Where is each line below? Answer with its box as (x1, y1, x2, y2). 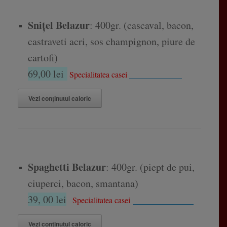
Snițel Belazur (27, 18, 90, 33)
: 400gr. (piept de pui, (105, 160, 195, 174)
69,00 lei (27, 67, 67, 81)
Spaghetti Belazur (27, 160, 106, 175)
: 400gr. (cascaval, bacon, (89, 18, 194, 32)
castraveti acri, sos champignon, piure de (27, 34, 195, 49)
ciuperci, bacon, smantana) (27, 176, 138, 191)
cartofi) (27, 51, 58, 65)
